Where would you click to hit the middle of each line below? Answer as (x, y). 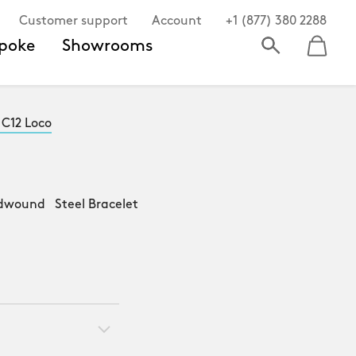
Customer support (74, 21)
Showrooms (108, 46)
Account (177, 21)
